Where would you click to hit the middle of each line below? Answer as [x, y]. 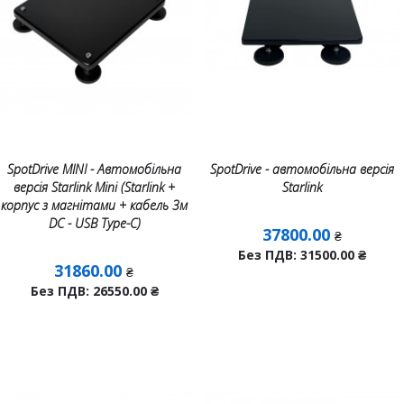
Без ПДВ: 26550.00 [90, 291]
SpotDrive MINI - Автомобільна [95, 169]
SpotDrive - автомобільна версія [303, 169]
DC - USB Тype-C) [94, 223]
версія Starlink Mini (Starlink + [95, 187]
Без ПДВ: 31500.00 [298, 255]
